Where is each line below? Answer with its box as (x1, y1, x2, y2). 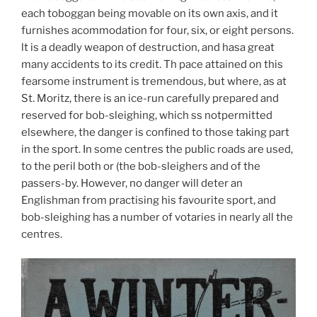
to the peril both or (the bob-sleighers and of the (21, 159, 260, 173)
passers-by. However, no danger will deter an (21, 176, 243, 190)
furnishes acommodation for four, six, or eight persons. (21, 23, 294, 37)
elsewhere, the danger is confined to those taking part (21, 125, 289, 139)
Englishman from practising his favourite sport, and (21, 193, 276, 207)
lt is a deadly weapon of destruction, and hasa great (21, 40, 275, 54)
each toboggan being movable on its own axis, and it (21, 6, 278, 20)
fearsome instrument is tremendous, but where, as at (21, 74, 287, 88)
